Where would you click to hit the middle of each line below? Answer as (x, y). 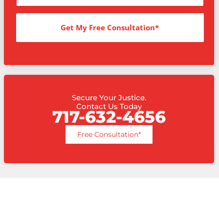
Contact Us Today (109, 107)
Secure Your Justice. (109, 98)
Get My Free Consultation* (110, 28)
